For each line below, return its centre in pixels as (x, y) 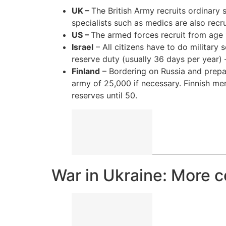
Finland (86, 71)
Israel (82, 47)
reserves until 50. (104, 96)
